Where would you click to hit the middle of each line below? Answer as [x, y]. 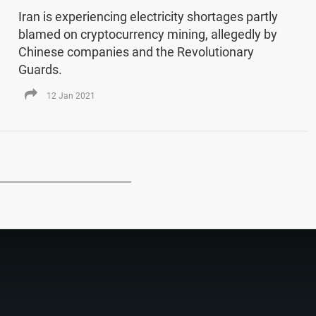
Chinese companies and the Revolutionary [136, 51]
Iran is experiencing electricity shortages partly [148, 16]
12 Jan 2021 [71, 96]
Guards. [40, 69]
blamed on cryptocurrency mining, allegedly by [147, 34]
